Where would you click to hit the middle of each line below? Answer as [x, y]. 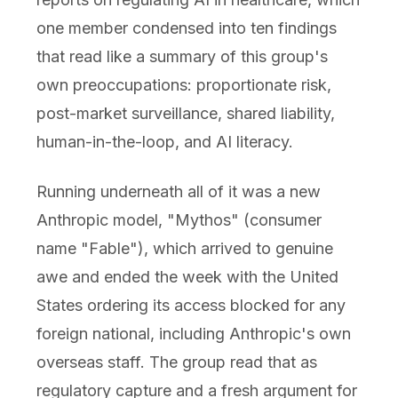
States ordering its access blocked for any [191, 306]
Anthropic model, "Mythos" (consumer [179, 220]
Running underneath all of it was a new [178, 192]
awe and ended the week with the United [187, 277]
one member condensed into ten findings [186, 28]
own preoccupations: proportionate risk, [183, 85]
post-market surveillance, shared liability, [185, 114]
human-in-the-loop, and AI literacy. [164, 142]
